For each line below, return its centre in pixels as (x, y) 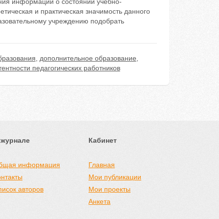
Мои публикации (115, 177)
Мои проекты (109, 189)
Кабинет (103, 140)
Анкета (99, 201)
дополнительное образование (88, 58)
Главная (102, 165)
